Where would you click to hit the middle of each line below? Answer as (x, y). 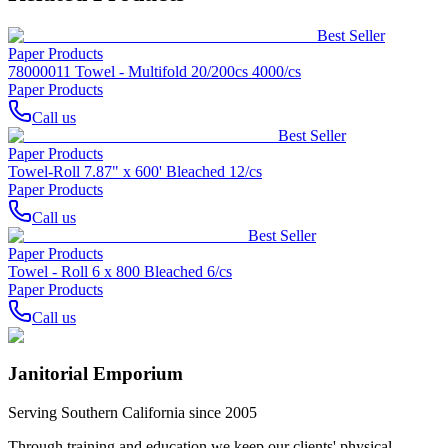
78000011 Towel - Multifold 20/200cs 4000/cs (154, 71)
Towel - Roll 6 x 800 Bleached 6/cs (120, 271)
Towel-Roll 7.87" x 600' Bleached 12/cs (135, 171)
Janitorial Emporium (95, 374)
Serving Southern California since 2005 (132, 412)
